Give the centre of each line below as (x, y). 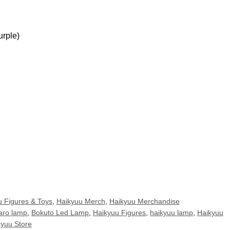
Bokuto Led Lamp (60, 213)
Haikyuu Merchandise (144, 202)
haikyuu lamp (171, 213)
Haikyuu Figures (119, 213)
